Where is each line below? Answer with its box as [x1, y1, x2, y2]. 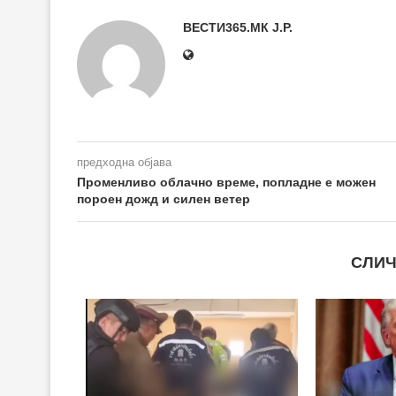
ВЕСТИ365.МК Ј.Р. [183, 20, 293, 35]
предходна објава [77, 156, 171, 170]
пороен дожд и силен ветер [77, 192, 250, 207]
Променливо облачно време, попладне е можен [77, 175, 376, 190]
